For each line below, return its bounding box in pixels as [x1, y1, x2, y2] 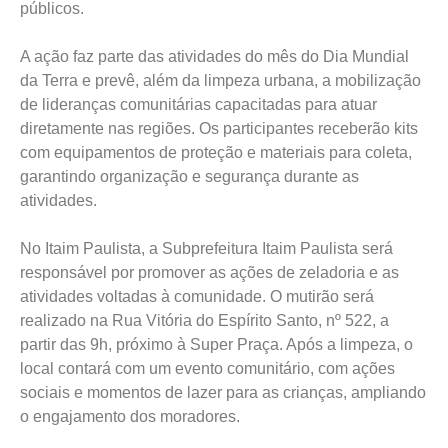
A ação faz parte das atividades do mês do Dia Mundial [20, 48, 409, 65]
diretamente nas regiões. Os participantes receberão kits [20, 120, 418, 137]
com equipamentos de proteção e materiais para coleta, [20, 144, 412, 161]
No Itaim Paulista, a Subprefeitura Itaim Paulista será [20, 240, 393, 257]
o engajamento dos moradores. [20, 408, 240, 425]
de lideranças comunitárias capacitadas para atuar [20, 96, 377, 113]
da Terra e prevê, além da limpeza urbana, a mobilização [20, 72, 421, 89]
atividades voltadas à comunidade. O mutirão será [20, 288, 374, 305]
